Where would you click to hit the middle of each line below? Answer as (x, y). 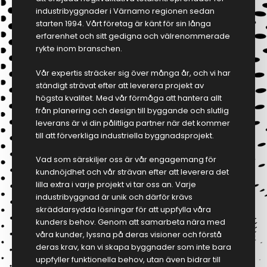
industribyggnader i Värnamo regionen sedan (125, 11)
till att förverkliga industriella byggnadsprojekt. (125, 135)
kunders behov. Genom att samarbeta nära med (131, 222)
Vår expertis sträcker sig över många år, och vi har (133, 73)
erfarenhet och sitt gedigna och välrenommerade (133, 36)
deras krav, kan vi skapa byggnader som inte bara (133, 247)
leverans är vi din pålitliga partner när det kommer (133, 123)
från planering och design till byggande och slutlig (132, 110)
